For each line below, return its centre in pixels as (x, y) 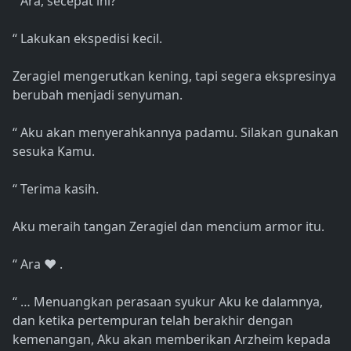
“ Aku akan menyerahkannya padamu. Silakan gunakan (175, 133)
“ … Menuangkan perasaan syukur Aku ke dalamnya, (168, 302)
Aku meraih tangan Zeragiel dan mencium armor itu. (168, 227)
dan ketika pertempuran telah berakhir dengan (153, 321)
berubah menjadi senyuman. (98, 95)
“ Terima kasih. (56, 189)
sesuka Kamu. (54, 152)
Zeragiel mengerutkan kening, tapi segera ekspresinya (174, 76)
